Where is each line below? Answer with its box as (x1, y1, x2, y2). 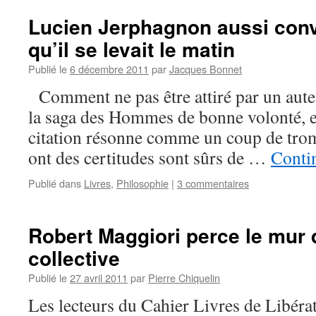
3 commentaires (177, 176, 249, 190)
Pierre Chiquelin (148, 270, 220, 285)
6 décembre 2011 (70, 61, 149, 76)
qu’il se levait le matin (28, 35, 235, 63)
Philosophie (116, 176, 169, 190)
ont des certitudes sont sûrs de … (28, 145, 271, 169)
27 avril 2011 (70, 270, 128, 285)
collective (28, 243, 120, 272)
